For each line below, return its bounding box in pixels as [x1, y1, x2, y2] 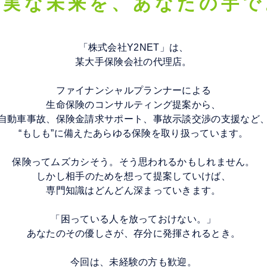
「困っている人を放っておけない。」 [51, 213, 216, 224]
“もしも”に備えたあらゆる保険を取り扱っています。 [18, 128, 249, 138]
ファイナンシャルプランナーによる [55, 85, 212, 95]
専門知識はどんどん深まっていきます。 [46, 185, 221, 195]
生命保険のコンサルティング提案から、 [46, 99, 221, 110]
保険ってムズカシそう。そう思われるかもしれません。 [12, 156, 255, 167]
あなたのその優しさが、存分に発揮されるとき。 [26, 228, 241, 238]
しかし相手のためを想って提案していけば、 [36, 170, 231, 181]
